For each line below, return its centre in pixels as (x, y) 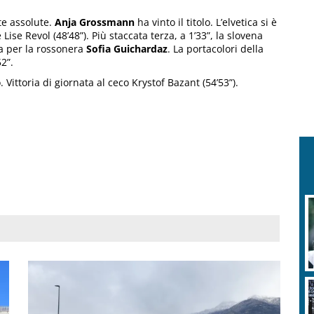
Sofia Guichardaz (127, 48)
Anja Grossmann (95, 22)
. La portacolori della (216, 48)
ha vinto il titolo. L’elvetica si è (206, 22)
